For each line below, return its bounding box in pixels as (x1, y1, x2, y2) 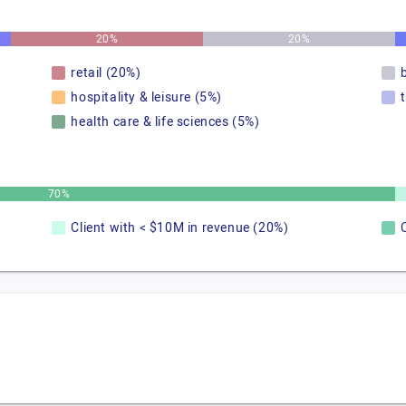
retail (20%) (71, 63, 141, 82)
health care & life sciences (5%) (71, 112, 260, 131)
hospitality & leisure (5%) (71, 88, 222, 107)
